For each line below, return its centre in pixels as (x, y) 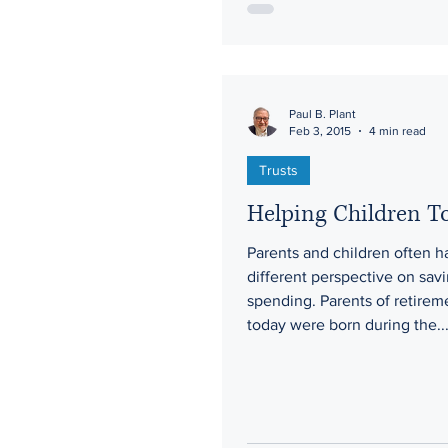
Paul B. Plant (322, 114)
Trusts (278, 170)
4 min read (397, 130)
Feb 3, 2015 (320, 130)
